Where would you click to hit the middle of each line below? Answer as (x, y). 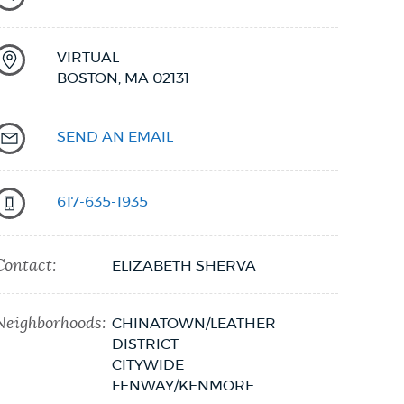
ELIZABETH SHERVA (184, 266)
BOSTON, (89, 78)
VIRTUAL (88, 57)
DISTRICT (145, 344)
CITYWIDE (147, 365)
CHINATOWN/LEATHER (193, 323)
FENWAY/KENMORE (183, 386)
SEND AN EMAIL (115, 137)
